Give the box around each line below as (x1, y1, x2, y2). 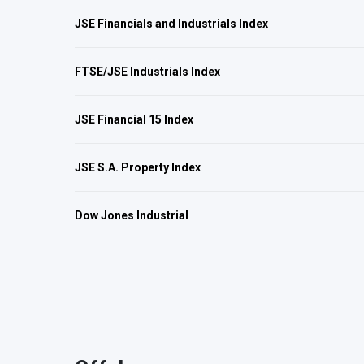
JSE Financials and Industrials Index (75, 17, 268, 30)
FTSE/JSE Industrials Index (75, 65, 220, 78)
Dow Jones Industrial (75, 209, 188, 222)
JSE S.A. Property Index (75, 161, 201, 174)
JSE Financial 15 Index (75, 113, 193, 126)
